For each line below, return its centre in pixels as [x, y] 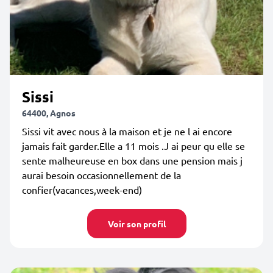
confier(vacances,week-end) [82, 190]
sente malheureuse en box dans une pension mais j [132, 160]
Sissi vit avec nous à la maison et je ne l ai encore [127, 131]
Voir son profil [136, 224]
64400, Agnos [49, 113]
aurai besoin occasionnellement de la [101, 175]
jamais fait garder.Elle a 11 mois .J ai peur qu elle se [133, 146]
